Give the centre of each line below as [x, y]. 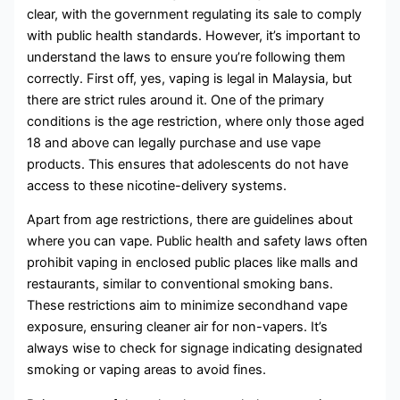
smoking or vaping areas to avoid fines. [147, 370]
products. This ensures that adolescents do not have [188, 164]
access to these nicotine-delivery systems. [157, 185]
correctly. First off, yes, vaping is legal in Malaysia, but [190, 78]
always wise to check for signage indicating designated [195, 349]
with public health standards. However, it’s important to [194, 35]
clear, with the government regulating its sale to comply [195, 14]
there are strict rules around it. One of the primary [176, 100]
